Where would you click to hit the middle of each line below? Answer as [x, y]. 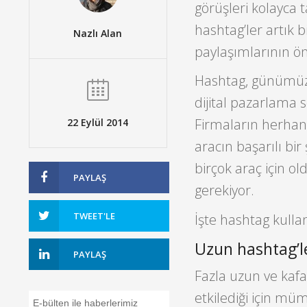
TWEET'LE [94, 216]
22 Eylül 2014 [98, 122]
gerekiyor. [224, 191]
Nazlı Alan [98, 33]
